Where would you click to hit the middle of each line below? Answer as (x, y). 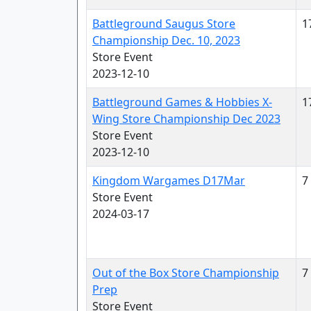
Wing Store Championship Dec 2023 (186, 119)
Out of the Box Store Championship (186, 273)
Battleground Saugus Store (164, 24)
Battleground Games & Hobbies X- (182, 102)
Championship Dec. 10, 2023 (166, 40)
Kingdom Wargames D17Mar (169, 180)
